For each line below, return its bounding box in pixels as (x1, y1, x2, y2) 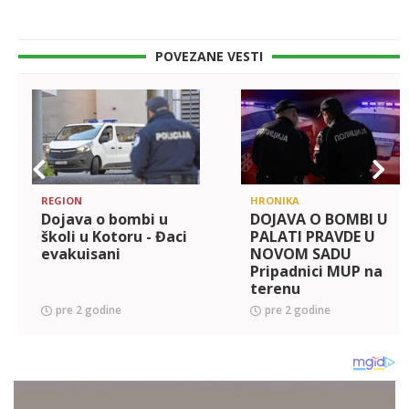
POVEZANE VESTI (155, 47, 263, 66)
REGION (41, 193, 82, 207)
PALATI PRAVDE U (250, 225, 375, 246)
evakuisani (41, 243, 121, 264)
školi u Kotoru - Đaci (41, 225, 187, 246)
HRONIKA (250, 193, 299, 207)
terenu (250, 278, 300, 299)
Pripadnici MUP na (250, 260, 383, 281)
